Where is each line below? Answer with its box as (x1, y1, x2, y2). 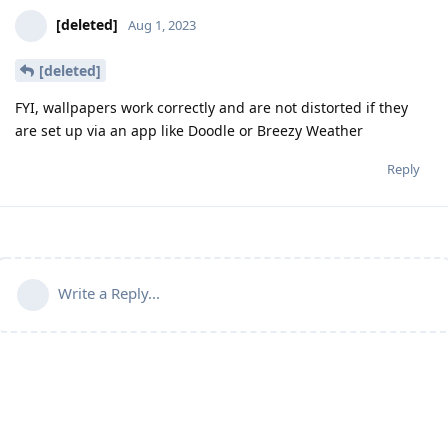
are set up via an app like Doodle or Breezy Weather (15, 120, 363, 140)
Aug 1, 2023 (128, 15, 196, 34)
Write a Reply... (58, 282, 160, 303)
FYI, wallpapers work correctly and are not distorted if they (15, 97, 408, 117)
